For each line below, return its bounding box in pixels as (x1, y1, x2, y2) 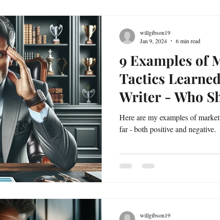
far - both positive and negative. (119, 124, 216, 134)
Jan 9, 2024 (140, 37, 167, 45)
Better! (119, 106, 162, 124)
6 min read (176, 37, 200, 45)
